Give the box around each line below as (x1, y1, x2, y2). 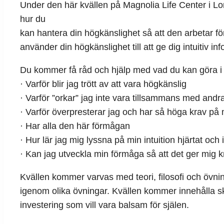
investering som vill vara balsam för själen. (20, 200, 189, 210)
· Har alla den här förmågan (20, 121, 130, 131)
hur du (20, 14, 45, 24)
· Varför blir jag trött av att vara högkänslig (20, 79, 186, 89)
